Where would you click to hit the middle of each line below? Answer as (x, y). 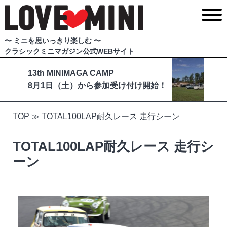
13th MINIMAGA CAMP (71, 73)
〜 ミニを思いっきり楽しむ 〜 (52, 41)
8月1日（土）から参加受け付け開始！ (97, 85)
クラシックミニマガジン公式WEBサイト (69, 51)
